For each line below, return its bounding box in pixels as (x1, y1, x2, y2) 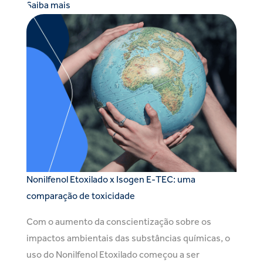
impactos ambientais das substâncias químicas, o (26, 234, 230, 243)
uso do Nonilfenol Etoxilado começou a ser (26, 251, 200, 259)
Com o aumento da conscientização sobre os (26, 218, 211, 227)
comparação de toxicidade (26, 192, 135, 201)
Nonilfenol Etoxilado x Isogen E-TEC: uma (26, 176, 195, 184)
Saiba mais (26, 2, 70, 11)
